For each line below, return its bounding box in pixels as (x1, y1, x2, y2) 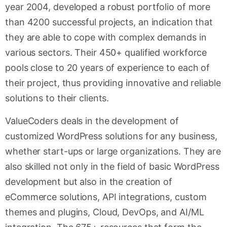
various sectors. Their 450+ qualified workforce (5, 47, 207, 58)
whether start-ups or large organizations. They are (5, 145, 221, 157)
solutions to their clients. (5, 93, 109, 104)
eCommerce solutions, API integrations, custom (5, 191, 207, 202)
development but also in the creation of (5, 176, 173, 187)
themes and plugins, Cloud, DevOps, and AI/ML (5, 206, 204, 217)
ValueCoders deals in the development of (5, 115, 179, 126)
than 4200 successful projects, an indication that (5, 17, 213, 28)
